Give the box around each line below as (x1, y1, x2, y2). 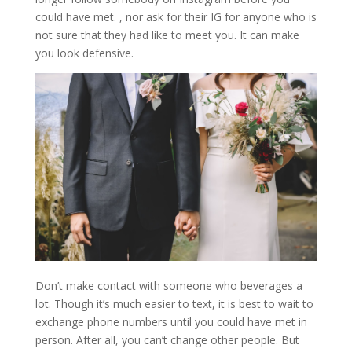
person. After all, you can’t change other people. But (35, 332, 299, 347)
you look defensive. (35, 46, 134, 60)
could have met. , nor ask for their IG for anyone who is (35, 9, 317, 24)
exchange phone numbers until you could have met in (35, 313, 307, 329)
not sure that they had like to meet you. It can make (35, 27, 299, 42)
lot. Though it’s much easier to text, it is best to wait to (35, 295, 313, 311)
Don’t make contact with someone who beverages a (35, 277, 302, 293)
